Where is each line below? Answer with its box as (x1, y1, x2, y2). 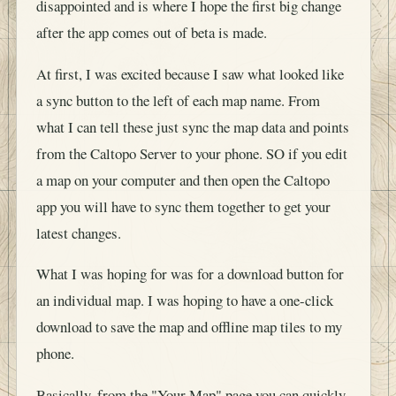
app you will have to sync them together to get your (36, 195, 331, 217)
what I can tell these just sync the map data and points (36, 116, 349, 137)
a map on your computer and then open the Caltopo (36, 169, 330, 190)
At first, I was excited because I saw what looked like (36, 63, 344, 84)
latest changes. (36, 222, 121, 243)
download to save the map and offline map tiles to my (36, 316, 342, 338)
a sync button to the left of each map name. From (36, 89, 320, 110)
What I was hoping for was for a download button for (36, 263, 344, 285)
